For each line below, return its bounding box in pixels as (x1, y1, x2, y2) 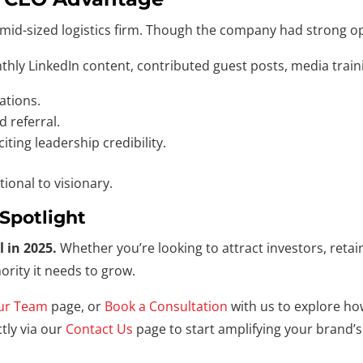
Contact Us (66, 319, 134, 338)
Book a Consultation (105, 297, 228, 315)
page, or (48, 297, 105, 315)
